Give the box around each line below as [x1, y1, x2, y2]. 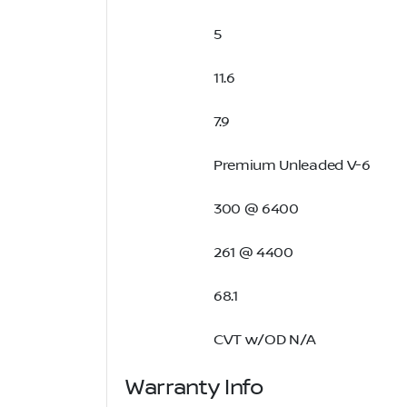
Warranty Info [125, 374, 263, 401]
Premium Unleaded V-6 [213, 156, 371, 174]
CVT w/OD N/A [213, 331, 317, 348]
